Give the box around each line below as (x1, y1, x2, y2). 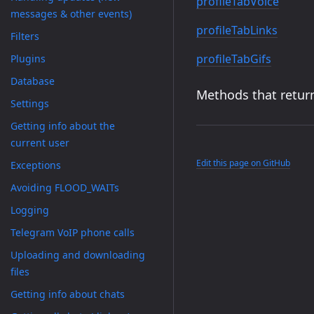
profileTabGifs (196, 50, 271, 67)
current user (11, 136, 69, 149)
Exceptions (11, 158, 61, 172)
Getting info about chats (11, 287, 125, 301)
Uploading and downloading (11, 248, 145, 261)
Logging (11, 203, 49, 217)
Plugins (11, 52, 46, 65)
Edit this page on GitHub (196, 156, 290, 169)
